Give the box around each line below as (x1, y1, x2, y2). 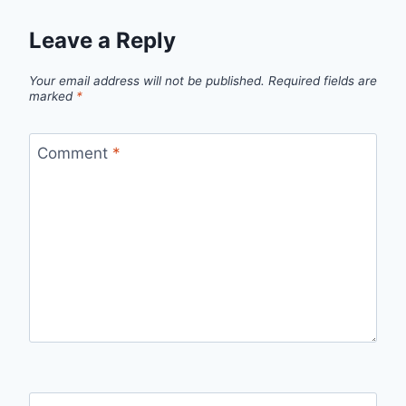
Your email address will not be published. (29, 72, 265, 88)
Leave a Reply (29, 27, 176, 54)
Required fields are (268, 72, 377, 88)
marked (29, 88, 76, 103)
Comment (36, 143, 112, 162)
